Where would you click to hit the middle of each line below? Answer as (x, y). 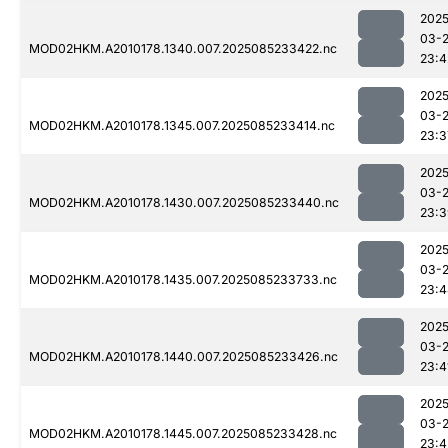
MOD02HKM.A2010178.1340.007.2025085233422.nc (183, 49)
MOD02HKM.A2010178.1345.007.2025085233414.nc (182, 126)
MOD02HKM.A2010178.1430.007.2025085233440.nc (184, 203)
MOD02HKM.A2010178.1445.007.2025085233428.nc (183, 434)
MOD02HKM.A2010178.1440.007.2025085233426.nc (183, 357)
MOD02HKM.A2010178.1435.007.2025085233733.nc (183, 280)
